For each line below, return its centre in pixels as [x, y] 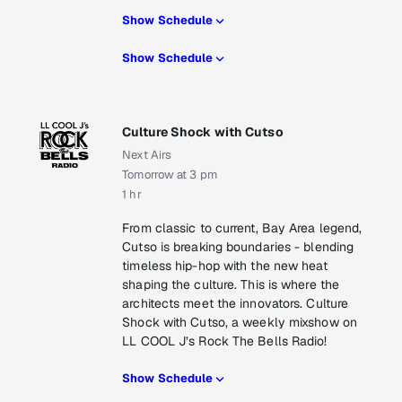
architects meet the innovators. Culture [236, 304]
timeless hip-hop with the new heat [225, 266]
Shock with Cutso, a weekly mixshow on [240, 323]
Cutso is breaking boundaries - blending [238, 247]
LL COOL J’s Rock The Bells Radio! [225, 341]
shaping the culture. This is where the [231, 285]
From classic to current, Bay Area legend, [242, 228]
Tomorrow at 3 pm [170, 175]
